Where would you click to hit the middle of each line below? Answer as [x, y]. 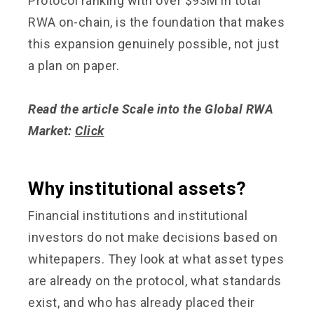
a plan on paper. [74, 65]
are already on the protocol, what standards [155, 280]
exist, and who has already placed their [142, 302]
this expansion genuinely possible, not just [154, 43]
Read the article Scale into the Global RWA [151, 109]
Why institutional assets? [137, 188]
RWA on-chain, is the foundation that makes [156, 22]
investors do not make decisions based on [153, 237]
